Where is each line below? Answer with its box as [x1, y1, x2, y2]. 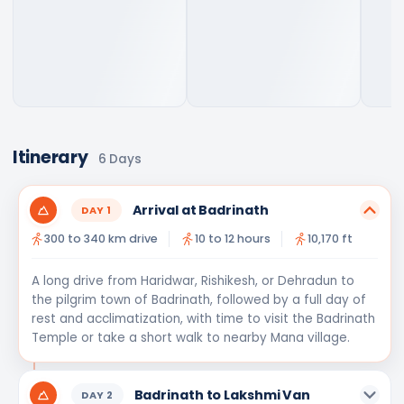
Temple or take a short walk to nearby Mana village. [32, 329, 350, 346]
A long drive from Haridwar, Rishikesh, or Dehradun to [32, 272, 354, 289]
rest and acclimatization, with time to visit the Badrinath [32, 310, 375, 327]
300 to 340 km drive [44, 231, 158, 246]
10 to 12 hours [195, 231, 271, 246]
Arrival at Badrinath [132, 200, 269, 219]
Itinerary [13, 145, 88, 170]
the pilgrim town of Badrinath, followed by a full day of [32, 291, 366, 308]
